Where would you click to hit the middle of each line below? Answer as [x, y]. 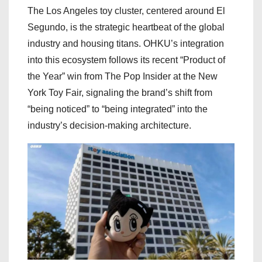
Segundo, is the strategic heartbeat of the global [126, 27]
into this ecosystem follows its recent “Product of [126, 60]
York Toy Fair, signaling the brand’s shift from [120, 93]
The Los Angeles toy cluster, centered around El [126, 11]
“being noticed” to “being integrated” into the [118, 109]
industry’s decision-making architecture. [109, 125]
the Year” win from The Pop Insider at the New [123, 76]
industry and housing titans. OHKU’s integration [126, 44]
